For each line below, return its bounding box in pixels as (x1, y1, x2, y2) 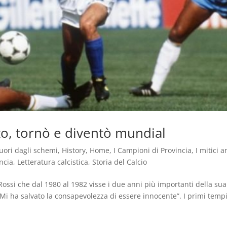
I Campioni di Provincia (113, 145, 192, 156)
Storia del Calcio (92, 157, 147, 167)
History (62, 145, 86, 156)
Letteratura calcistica (17, 157, 89, 167)
